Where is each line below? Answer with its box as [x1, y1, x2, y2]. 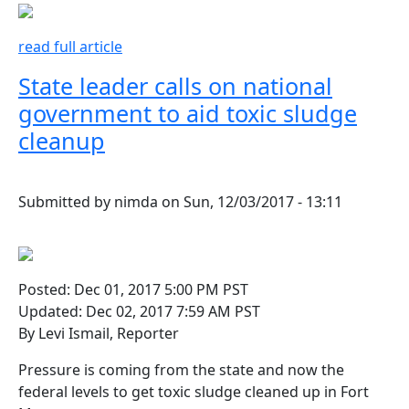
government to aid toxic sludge [18, 97, 357, 129]
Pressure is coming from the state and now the [18, 359, 344, 380]
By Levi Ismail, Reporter [18, 322, 179, 343]
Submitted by [18, 191, 114, 212]
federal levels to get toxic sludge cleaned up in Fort [18, 381, 369, 402]
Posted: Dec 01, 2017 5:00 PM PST [18, 278, 248, 299]
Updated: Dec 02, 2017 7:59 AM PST [18, 300, 260, 321]
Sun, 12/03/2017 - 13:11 [184, 191, 342, 212]
